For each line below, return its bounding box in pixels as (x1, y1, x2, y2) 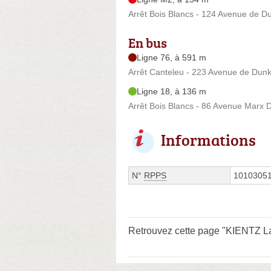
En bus (128, 33, 167, 52)
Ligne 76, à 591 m (137, 52, 206, 62)
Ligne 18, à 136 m (137, 86, 206, 96)
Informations (161, 128, 256, 151)
